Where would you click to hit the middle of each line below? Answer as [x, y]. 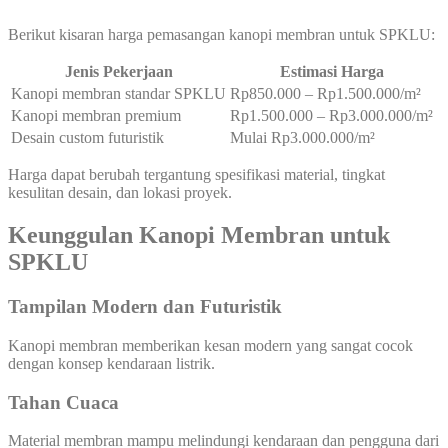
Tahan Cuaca [63, 402]
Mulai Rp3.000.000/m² [302, 138]
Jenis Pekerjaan [118, 72]
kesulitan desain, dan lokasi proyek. [120, 193]
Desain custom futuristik [87, 138]
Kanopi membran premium [96, 116]
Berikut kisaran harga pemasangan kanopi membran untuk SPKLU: [221, 35]
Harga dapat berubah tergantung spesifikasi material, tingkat [196, 175]
